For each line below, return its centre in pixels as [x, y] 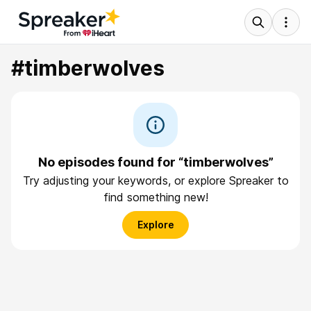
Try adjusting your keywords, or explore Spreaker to [155, 180]
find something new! [155, 197]
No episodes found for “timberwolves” [155, 162]
